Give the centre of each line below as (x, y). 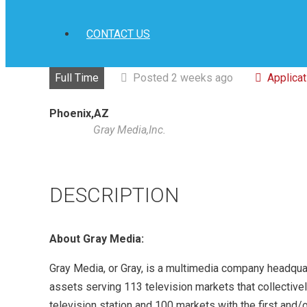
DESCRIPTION (114, 195)
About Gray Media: (97, 238)
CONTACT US (118, 34)
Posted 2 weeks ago (183, 78)
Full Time (77, 78)
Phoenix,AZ (79, 113)
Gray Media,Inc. (130, 130)
